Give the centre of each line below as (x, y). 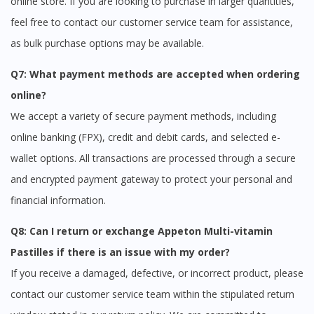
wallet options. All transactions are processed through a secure (153, 158)
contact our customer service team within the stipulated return (152, 294)
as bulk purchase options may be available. (107, 43)
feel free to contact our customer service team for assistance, (152, 22)
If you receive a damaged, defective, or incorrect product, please (157, 273)
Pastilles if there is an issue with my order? (120, 252)
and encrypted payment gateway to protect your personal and (151, 179)
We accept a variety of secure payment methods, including (143, 116)
